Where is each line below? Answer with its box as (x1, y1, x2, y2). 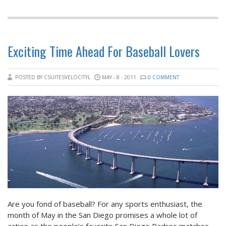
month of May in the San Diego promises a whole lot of (8, 209, 197, 220)
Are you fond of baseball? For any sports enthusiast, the (8, 198, 202, 209)
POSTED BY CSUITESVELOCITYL (15, 73, 92, 81)
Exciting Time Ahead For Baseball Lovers (8, 41, 200, 61)
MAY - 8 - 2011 (102, 73, 136, 81)
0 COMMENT (148, 73, 179, 81)
